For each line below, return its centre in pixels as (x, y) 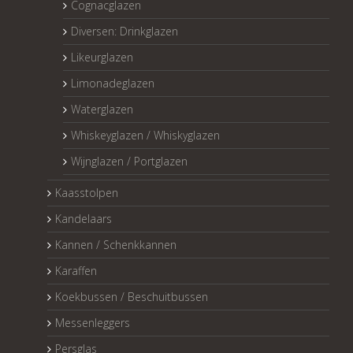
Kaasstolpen (87, 193)
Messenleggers (93, 323)
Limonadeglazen (113, 84)
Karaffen (76, 271)
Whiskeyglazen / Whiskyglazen (145, 136)
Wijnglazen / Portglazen (129, 162)
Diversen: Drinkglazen (124, 32)
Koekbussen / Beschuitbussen (132, 297)
